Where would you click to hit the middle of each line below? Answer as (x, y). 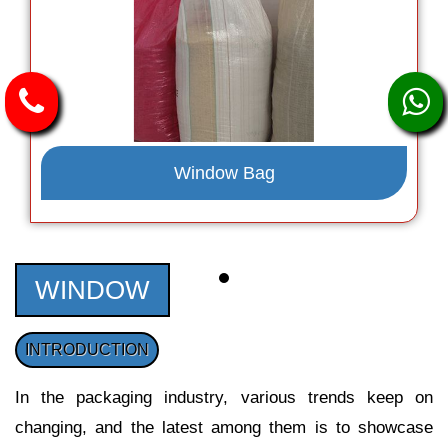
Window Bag (224, 172)
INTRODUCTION (87, 349)
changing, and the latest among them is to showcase (224, 427)
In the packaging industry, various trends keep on (224, 397)
